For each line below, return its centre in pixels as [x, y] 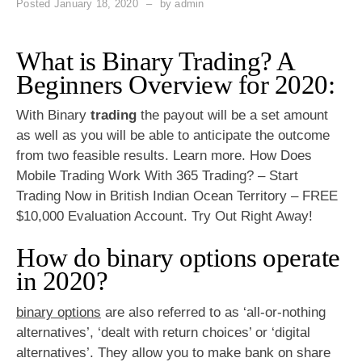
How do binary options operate [178, 258]
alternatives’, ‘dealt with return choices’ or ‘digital [163, 332]
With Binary [53, 115]
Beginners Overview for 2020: [175, 84]
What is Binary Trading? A [155, 61]
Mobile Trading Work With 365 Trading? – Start [157, 175]
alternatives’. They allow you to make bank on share [173, 352]
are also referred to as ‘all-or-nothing [213, 312]
